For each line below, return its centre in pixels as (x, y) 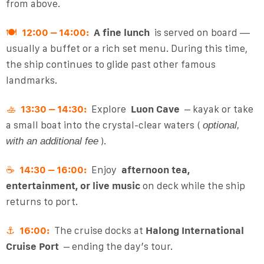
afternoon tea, (155, 170)
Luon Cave (155, 109)
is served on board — (199, 33)
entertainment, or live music (73, 186)
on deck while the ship (192, 186)
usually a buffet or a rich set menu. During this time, (126, 49)
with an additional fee (52, 141)
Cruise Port (32, 247)
